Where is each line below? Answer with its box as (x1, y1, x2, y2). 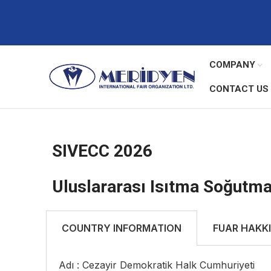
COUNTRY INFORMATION (62, 222, 181, 234)
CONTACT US (209, 83, 269, 94)
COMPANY (209, 59, 255, 70)
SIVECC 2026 (52, 141, 152, 161)
